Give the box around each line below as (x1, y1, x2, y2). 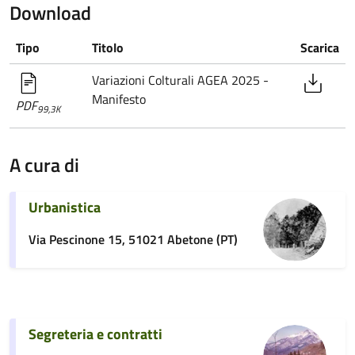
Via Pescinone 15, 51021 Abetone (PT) (29, 230, 238, 249)
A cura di (10, 151, 79, 179)
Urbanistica (29, 197, 101, 218)
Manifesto (92, 90, 146, 109)
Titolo (92, 38, 124, 57)
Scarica (300, 38, 339, 57)
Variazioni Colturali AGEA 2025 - (92, 71, 269, 90)
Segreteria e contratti (29, 323, 162, 345)
